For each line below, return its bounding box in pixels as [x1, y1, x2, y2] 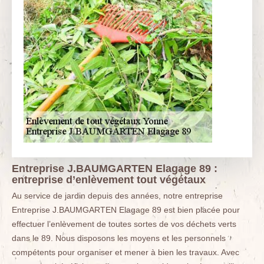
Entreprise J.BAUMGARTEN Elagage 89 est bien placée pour [12, 205, 240, 215]
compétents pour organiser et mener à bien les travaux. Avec [12, 247, 239, 258]
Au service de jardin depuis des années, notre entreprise [12, 191, 223, 201]
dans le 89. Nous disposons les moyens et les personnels [12, 233, 226, 243]
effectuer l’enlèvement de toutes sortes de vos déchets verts [12, 219, 236, 229]
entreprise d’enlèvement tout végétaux [12, 174, 206, 186]
